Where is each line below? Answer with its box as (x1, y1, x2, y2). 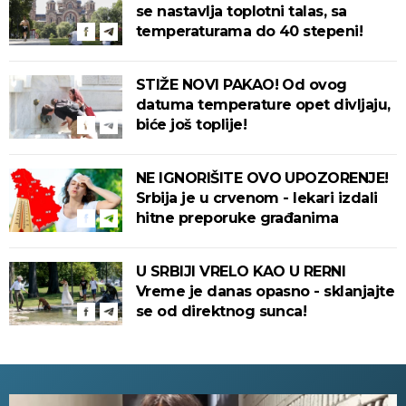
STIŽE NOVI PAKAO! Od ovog (136, 76, 347, 94)
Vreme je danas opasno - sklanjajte (136, 283, 394, 301)
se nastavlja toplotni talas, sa (136, 3, 347, 21)
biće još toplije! (136, 116, 246, 134)
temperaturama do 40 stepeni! (136, 23, 363, 41)
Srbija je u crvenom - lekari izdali (136, 189, 378, 208)
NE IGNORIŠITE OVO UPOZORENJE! (136, 169, 389, 188)
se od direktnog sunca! (136, 303, 307, 321)
